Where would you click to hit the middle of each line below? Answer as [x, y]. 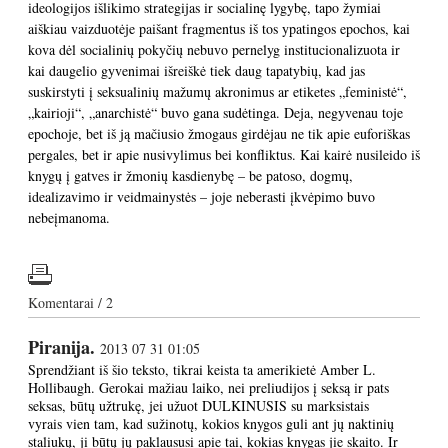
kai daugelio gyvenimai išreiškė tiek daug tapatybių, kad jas [196, 70]
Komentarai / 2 [70, 302]
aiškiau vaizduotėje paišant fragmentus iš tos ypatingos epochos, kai [219, 28]
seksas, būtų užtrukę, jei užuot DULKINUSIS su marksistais [198, 405]
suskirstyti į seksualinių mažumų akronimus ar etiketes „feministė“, [217, 91]
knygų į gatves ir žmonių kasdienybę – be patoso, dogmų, [190, 175]
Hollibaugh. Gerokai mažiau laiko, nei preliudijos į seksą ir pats [208, 387]
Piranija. [64, 347]
